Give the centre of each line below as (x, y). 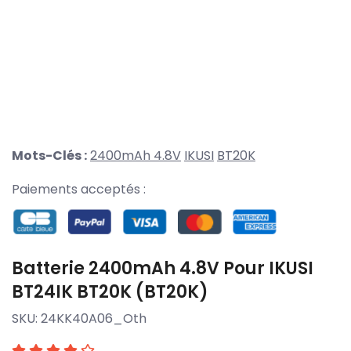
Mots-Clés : (49, 156)
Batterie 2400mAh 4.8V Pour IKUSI (163, 268)
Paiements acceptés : (79, 190)
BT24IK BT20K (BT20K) (110, 291)
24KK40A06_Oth (94, 318)
